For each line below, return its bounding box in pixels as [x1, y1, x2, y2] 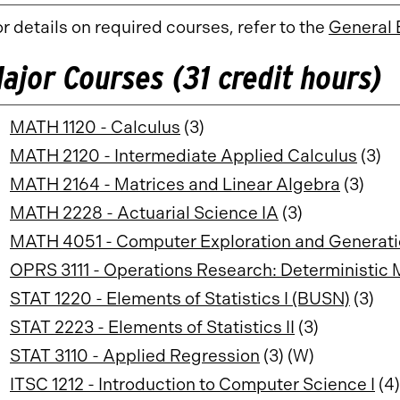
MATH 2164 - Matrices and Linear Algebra [10, 174, 340, 195]
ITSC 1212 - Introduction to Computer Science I [10, 374, 375, 395]
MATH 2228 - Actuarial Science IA [10, 203, 279, 223]
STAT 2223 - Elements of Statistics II [10, 317, 295, 337]
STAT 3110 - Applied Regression [10, 346, 260, 366]
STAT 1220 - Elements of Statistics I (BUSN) [10, 288, 350, 309]
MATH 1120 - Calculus [10, 117, 180, 137]
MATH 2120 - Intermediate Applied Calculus [10, 146, 357, 166]
